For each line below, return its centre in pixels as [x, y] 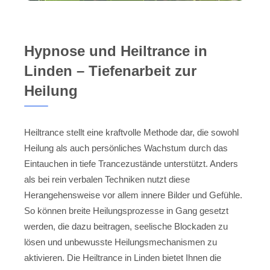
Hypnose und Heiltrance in [116, 51]
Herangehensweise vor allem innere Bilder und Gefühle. [133, 195]
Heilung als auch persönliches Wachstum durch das [126, 148]
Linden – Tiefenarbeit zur [110, 71]
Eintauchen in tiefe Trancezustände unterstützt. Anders [131, 163]
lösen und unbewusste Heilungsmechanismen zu [121, 242]
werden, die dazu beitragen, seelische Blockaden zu [126, 226]
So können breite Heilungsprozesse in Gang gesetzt [126, 210]
